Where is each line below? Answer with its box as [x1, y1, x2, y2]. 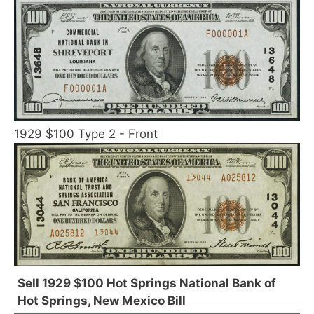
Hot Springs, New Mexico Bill [18, 293, 186, 308]
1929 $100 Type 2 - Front [14, 126, 158, 141]
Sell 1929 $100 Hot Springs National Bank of [18, 275, 276, 290]
